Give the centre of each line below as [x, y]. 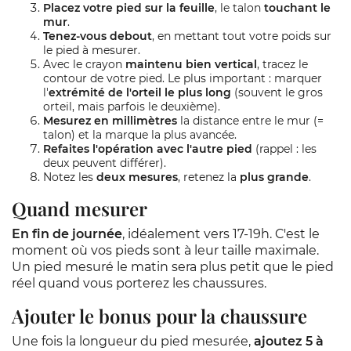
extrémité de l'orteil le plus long [140, 92]
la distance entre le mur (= [250, 121]
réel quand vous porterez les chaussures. [139, 283]
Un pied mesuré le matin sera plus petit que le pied [173, 267]
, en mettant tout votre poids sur [242, 36]
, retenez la [209, 177]
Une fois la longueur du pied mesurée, [133, 341]
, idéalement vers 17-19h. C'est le [221, 234]
